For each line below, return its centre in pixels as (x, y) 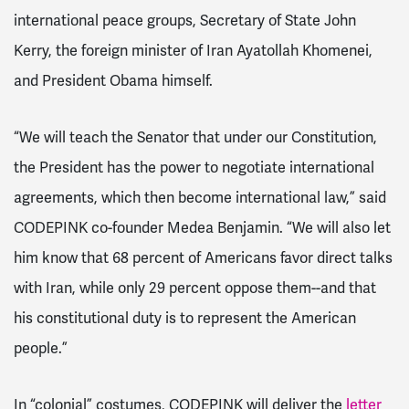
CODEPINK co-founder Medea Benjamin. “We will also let (202, 228)
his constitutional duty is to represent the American (185, 319)
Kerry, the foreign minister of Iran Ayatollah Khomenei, (193, 51)
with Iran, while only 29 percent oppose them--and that (195, 288)
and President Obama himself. (113, 81)
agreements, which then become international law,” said (200, 198)
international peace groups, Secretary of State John (185, 21)
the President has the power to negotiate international (194, 168)
